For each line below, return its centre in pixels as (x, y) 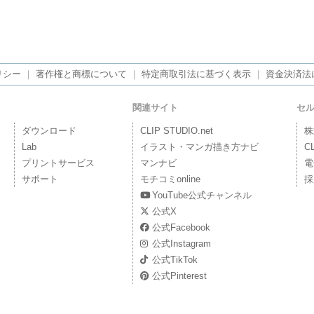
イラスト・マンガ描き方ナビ (199, 147)
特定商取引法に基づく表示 (196, 74)
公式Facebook (182, 227)
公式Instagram (182, 244)
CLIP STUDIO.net (176, 131)
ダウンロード (49, 131)
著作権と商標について (81, 74)
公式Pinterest (180, 276)
